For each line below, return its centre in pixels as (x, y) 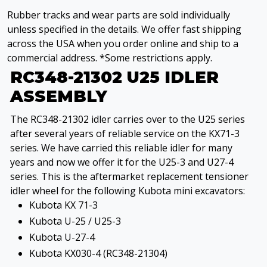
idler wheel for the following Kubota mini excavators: (128, 191)
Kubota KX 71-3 (63, 205)
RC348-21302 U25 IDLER (114, 77)
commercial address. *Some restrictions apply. (110, 58)
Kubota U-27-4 (62, 237)
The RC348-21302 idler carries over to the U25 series (128, 119)
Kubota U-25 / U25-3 (75, 221)
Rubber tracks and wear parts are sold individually (119, 15)
